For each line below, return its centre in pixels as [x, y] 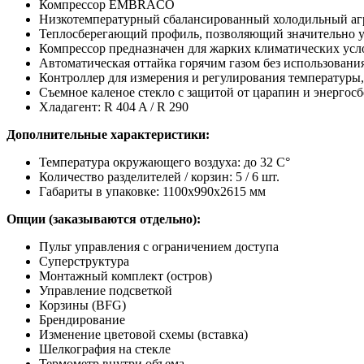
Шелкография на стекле [105, 349]
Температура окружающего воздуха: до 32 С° [165, 162]
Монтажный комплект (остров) [126, 276]
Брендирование [82, 320]
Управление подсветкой [106, 291]
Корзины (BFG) [82, 305]
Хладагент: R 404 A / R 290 [114, 107]
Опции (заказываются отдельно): [104, 219]
